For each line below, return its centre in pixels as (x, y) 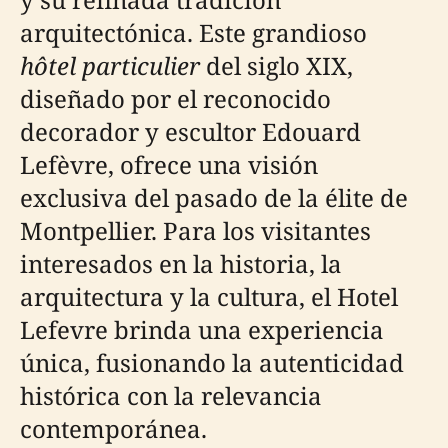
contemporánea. (113, 428)
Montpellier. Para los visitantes (195, 230)
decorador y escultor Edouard (190, 131)
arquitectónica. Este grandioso (193, 32)
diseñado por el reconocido (175, 98)
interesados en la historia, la (181, 263)
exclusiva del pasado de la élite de (214, 197)
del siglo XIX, (276, 65)
